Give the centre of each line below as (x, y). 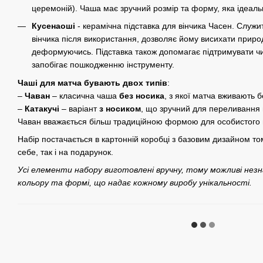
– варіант (79, 108)
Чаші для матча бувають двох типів (92, 82)
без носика (142, 95)
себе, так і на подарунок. (65, 152)
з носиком (120, 108)
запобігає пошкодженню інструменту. (103, 65)
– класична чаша (85, 95)
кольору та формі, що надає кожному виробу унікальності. (135, 183)
